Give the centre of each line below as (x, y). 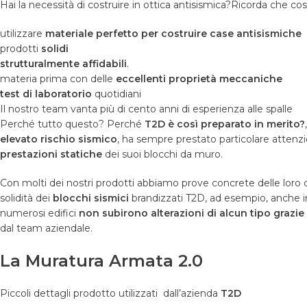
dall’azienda (192, 294)
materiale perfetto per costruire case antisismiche (173, 34)
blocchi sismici (91, 198)
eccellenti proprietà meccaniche (199, 79)
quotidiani (116, 94)
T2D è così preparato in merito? (225, 124)
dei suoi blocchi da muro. (162, 155)
